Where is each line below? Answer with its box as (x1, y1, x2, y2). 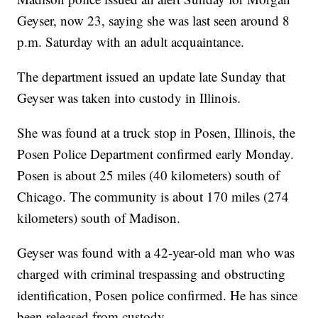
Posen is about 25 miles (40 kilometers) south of (17, 166, 280, 185)
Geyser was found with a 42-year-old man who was (17, 243, 295, 262)
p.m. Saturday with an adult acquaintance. (17, 33, 245, 51)
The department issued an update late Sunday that (17, 67, 286, 86)
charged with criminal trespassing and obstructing (17, 265, 286, 283)
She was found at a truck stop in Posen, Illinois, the (17, 124, 296, 142)
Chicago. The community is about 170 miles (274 (17, 187, 290, 206)
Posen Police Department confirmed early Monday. (17, 145, 295, 163)
